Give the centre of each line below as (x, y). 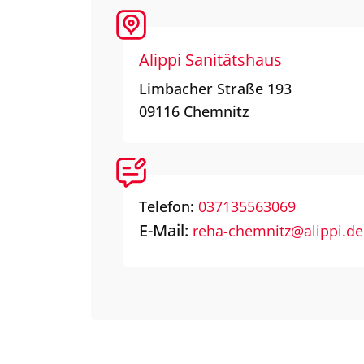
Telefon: (169, 206)
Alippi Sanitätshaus (211, 59)
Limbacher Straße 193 (216, 88)
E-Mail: (166, 230)
